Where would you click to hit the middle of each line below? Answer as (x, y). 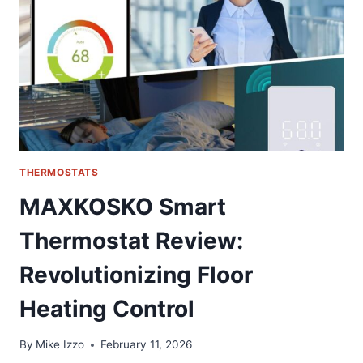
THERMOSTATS (59, 172)
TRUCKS (113, 41)
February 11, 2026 (147, 345)
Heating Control (107, 308)
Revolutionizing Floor (136, 274)
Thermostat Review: (131, 240)
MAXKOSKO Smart (123, 206)
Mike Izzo (60, 345)
